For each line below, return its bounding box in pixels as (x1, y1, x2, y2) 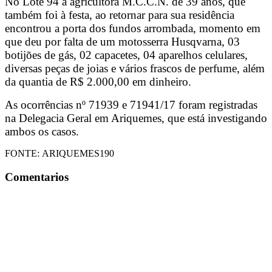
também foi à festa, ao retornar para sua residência (5, 8, 234, 22)
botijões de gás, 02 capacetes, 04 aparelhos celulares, (5, 49, 248, 62)
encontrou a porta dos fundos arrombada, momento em (5, 22, 260, 35)
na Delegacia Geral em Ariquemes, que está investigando (5, 112, 267, 125)
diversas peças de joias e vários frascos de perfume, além (5, 62, 265, 75)
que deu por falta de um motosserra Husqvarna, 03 (5, 35, 240, 49)
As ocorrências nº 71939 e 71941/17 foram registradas (5, 98, 257, 112)
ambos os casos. (5, 125, 79, 138)
